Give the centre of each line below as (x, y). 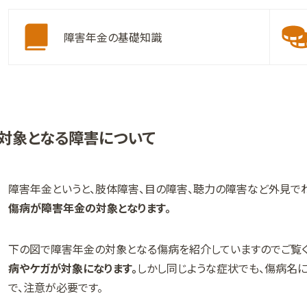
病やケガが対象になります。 (73, 268)
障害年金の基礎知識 (113, 37)
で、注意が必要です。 (56, 287)
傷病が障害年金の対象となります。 (89, 207)
